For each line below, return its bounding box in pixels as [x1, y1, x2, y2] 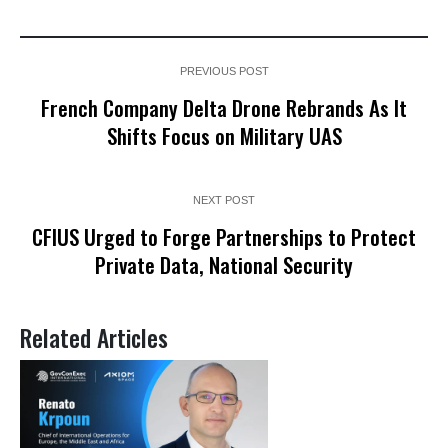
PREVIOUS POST [179, 64, 269, 77]
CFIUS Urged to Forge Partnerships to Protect [32, 220, 416, 252]
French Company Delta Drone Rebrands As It [41, 91, 407, 123]
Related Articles [20, 319, 168, 355]
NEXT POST [193, 193, 255, 206]
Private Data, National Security [95, 248, 353, 280]
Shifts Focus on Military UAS [106, 119, 342, 151]
